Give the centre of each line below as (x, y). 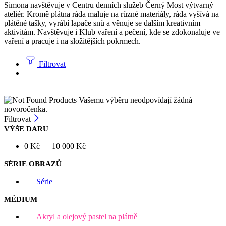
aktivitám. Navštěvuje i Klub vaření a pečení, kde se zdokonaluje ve (112, 32)
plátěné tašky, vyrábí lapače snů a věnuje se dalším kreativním (102, 23)
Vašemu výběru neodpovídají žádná (134, 100)
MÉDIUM (21, 199)
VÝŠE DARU (26, 129)
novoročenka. (26, 109)
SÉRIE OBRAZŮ (33, 164)
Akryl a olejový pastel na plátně (87, 217)
